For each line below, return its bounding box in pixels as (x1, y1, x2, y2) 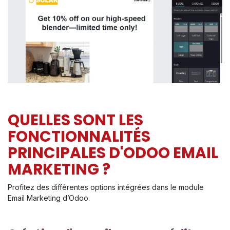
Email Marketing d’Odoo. (8, 194, 90, 203)
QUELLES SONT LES (8, 109, 143, 131)
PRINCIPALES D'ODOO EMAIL (8, 142, 218, 164)
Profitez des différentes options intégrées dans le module (8, 183, 204, 192)
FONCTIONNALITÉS (8, 126, 150, 147)
